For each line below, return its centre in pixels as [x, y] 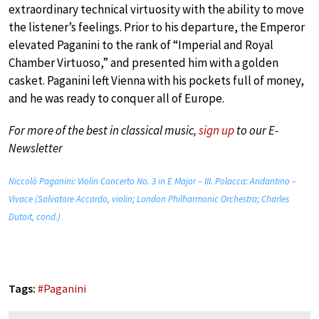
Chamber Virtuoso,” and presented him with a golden [143, 62]
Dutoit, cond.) [35, 216]
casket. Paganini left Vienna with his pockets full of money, [156, 80]
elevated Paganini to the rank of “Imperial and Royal [141, 45]
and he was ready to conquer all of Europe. [116, 98]
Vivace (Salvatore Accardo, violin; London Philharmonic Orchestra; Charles [149, 199]
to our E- [256, 130]
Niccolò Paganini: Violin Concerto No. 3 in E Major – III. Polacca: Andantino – [152, 181]
